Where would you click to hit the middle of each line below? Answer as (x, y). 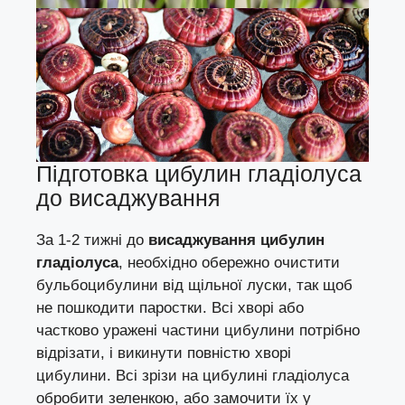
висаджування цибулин (236, 240)
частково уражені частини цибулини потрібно (198, 330)
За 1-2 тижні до (92, 240)
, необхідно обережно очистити (229, 262)
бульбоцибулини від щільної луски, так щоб (194, 285)
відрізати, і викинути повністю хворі (164, 353)
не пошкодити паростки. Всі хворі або (170, 307)
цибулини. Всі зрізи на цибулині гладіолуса (193, 375)
